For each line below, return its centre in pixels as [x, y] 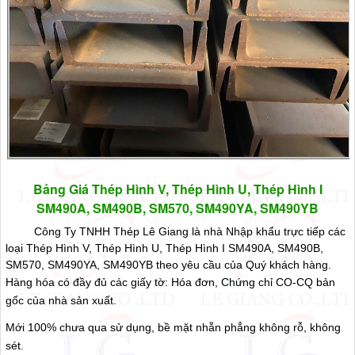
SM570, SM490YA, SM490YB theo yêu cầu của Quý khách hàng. [169, 265]
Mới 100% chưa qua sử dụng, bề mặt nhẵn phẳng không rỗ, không [174, 328]
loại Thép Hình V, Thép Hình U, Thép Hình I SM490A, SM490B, [165, 248]
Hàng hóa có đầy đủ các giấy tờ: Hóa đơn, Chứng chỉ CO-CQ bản [171, 282]
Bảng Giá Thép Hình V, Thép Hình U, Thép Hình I [177, 189]
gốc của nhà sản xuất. [61, 301]
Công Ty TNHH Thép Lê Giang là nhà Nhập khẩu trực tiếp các [176, 232]
